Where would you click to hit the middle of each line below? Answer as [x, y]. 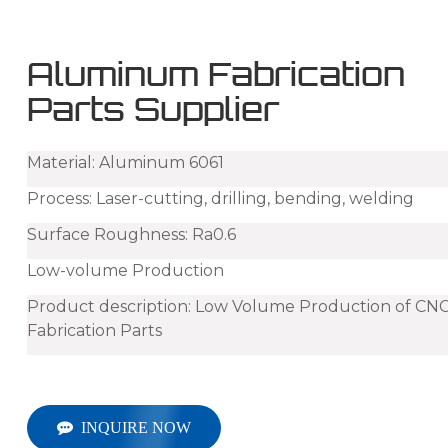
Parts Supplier [153, 108]
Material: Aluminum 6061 [126, 162]
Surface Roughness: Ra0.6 [132, 234]
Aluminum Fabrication [216, 73]
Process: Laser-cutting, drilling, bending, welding [221, 198]
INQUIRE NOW [136, 427]
